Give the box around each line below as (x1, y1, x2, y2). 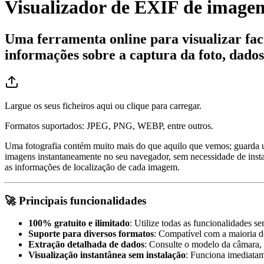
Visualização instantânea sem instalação (28, 250, 186, 260)
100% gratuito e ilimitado (28, 218, 130, 229)
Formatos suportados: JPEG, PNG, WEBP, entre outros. (5, 120, 213, 131)
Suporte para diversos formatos (28, 229, 154, 239)
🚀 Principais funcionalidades (5, 194, 146, 207)
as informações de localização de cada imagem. (5, 161, 180, 172)
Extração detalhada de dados (28, 239, 144, 250)
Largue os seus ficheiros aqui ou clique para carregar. (5, 100, 202, 111)
